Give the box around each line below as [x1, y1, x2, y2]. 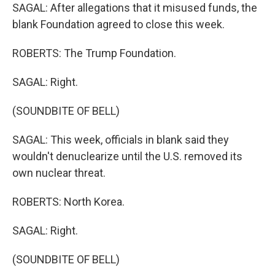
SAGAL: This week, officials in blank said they [12, 133, 229, 146]
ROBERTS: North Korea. [12, 195, 125, 208]
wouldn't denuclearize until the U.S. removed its [12, 150, 242, 163]
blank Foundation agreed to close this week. [12, 18, 225, 31]
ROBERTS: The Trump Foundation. [12, 47, 176, 60]
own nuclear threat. [12, 166, 106, 179]
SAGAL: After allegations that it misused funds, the [12, 1, 257, 14]
